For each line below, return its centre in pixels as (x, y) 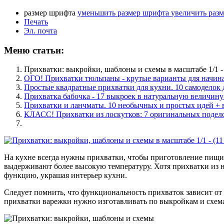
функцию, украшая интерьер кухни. (65, 175)
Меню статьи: (34, 50)
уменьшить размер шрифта (123, 12)
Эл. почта (40, 30)
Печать (36, 21)
